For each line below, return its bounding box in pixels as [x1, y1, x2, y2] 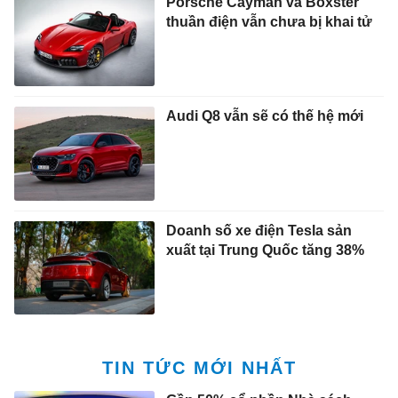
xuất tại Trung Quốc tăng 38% [165, 242, 364, 258]
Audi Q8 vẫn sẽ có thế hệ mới [165, 108, 363, 124]
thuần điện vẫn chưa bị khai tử [165, 13, 372, 29]
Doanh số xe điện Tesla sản [165, 222, 352, 238]
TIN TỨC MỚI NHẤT [101, 358, 297, 378]
